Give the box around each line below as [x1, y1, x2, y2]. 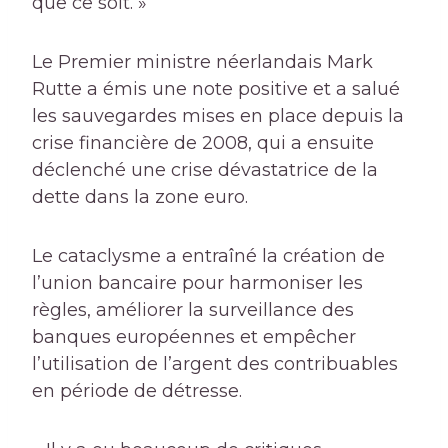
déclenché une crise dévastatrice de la [32, 159, 378, 182]
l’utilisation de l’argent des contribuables [32, 353, 398, 376]
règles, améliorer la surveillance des [32, 299, 354, 322]
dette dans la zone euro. [32, 186, 248, 209]
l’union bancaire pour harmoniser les [32, 272, 363, 295]
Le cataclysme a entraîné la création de [32, 245, 385, 268]
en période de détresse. [32, 380, 242, 403]
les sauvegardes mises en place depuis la [32, 105, 404, 128]
